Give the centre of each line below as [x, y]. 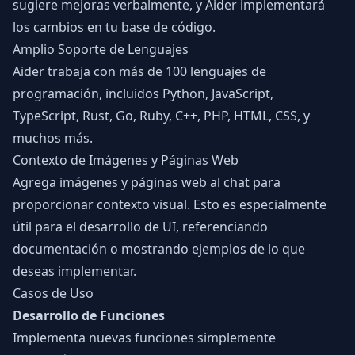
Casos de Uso [53, 293]
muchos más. [53, 138]
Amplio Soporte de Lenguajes [101, 49]
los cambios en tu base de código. [114, 27]
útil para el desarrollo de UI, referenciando [140, 227]
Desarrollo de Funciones [89, 315]
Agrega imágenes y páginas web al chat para [147, 182]
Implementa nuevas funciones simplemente [144, 338]
